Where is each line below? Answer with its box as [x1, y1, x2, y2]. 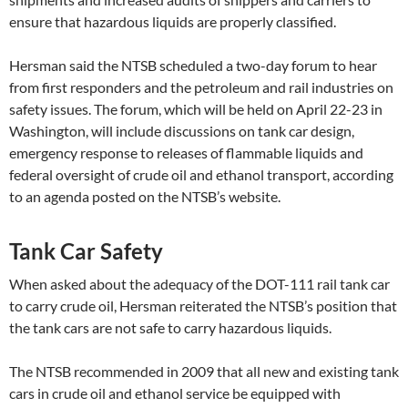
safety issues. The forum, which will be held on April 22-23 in [9, 99, 382, 117]
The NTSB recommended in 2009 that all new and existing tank [9, 362, 399, 380]
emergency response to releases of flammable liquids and [9, 143, 363, 161]
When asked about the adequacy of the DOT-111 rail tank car [9, 274, 390, 292]
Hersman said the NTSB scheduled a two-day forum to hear [9, 56, 377, 74]
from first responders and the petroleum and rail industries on [9, 77, 393, 96]
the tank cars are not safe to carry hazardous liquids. [9, 318, 331, 336]
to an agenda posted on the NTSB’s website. [9, 187, 280, 205]
